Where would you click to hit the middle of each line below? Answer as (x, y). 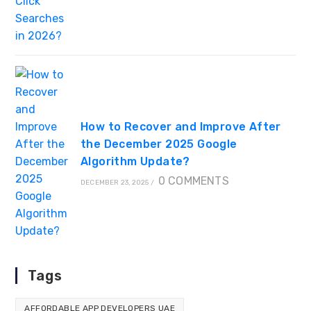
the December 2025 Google (159, 144)
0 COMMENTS (193, 180)
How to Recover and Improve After (180, 126)
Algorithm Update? (135, 161)
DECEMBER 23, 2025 (115, 182)
